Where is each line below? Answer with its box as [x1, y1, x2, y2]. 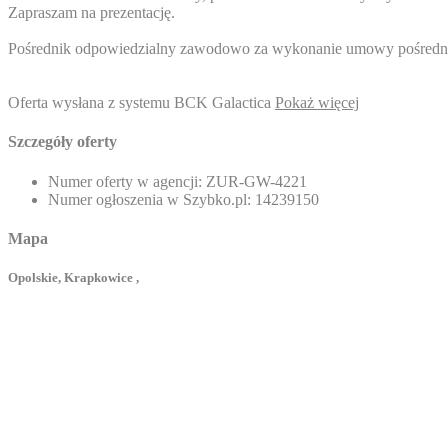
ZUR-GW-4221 [202, 172, 307, 190]
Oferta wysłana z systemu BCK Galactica [8, 94, 275, 112]
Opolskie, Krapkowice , [8, 270, 139, 286]
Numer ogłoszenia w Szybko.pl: [48, 190, 251, 208]
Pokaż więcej [275, 94, 359, 112]
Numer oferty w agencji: [48, 172, 202, 190]
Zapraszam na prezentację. [8, 4, 175, 22]
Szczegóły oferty [8, 133, 117, 151]
